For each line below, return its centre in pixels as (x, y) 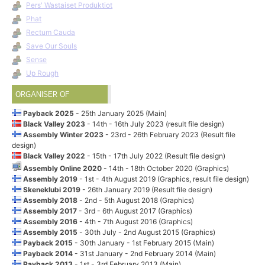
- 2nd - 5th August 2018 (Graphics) (137, 200)
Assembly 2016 (51, 221)
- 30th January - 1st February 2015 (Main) (145, 243)
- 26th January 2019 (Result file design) (148, 189)
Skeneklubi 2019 (52, 189)
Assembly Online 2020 (63, 168)
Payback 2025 (49, 113)
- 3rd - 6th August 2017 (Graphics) (136, 211)
